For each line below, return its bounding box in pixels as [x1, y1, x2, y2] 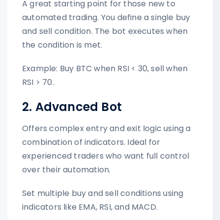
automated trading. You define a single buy [22, 11, 191, 23]
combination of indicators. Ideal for [22, 136, 161, 148]
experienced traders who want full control [22, 150, 190, 162]
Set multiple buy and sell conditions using [22, 187, 184, 199]
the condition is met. [22, 39, 103, 51]
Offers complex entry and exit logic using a [22, 122, 191, 134]
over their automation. [22, 164, 111, 175]
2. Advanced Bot [22, 98, 122, 115]
